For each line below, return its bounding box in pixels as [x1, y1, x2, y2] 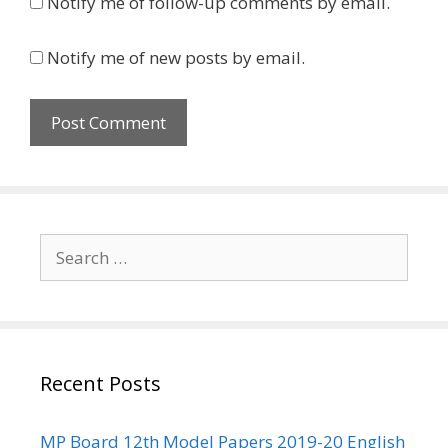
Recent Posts [40, 370, 161, 398]
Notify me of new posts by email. [47, 45, 305, 69]
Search [39, 234, 92, 258]
